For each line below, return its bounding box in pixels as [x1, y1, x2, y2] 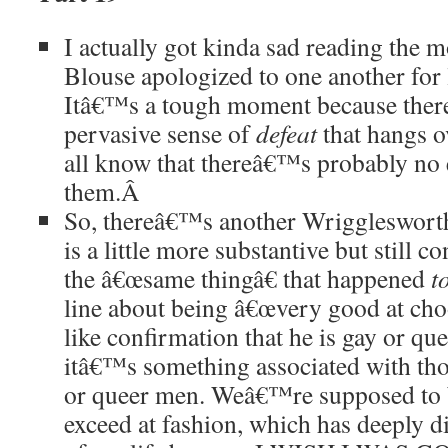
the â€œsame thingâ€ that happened [64, 261, 431, 295]
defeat [256, 116, 317, 150]
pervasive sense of [64, 116, 256, 150]
